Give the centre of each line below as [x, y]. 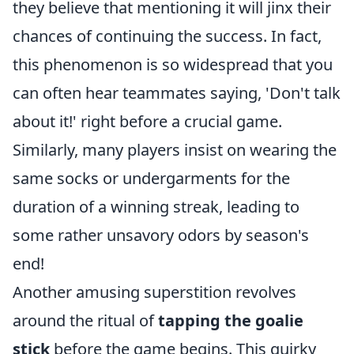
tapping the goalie [231, 320]
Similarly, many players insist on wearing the [175, 150]
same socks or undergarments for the [151, 178]
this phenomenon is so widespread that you [173, 64]
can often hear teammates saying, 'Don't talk [177, 93]
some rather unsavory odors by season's [161, 235]
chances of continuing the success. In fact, [167, 36]
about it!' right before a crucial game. [147, 121]
